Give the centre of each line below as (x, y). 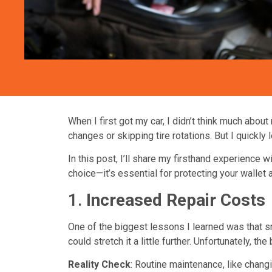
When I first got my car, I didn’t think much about (169, 121)
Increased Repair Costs (174, 200)
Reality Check (99, 265)
